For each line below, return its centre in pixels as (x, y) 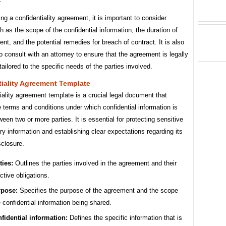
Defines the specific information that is (125, 218)
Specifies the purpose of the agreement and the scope (98, 191)
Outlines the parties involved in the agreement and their (95, 163)
